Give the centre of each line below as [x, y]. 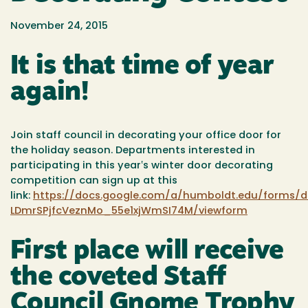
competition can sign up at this [94, 181]
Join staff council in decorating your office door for [146, 135]
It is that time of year [142, 67]
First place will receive [147, 252]
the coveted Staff [118, 278]
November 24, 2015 [59, 26]
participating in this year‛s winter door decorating [142, 166]
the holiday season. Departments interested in [133, 151]
